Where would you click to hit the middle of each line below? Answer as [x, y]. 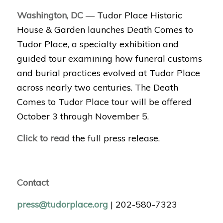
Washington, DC [50, 15]
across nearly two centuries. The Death [97, 87]
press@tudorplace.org [62, 205]
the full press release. [114, 138]
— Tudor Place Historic [132, 15]
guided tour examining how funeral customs [109, 58]
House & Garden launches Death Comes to [105, 29]
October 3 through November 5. [83, 116]
